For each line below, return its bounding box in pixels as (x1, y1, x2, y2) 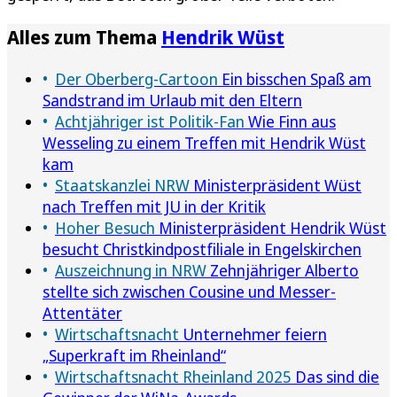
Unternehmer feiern (179, 323, 327, 345)
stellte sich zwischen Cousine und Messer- (43, 280, 336, 302)
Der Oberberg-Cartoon (55, 67, 218, 90)
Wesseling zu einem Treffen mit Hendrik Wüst (43, 131, 366, 153)
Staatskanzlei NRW (55, 174, 190, 196)
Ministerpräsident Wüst (190, 174, 362, 196)
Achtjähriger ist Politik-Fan (55, 110, 245, 132)
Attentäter (43, 301, 122, 323)
